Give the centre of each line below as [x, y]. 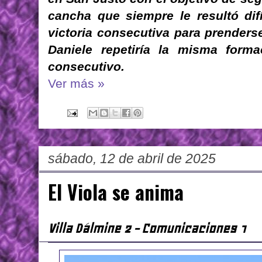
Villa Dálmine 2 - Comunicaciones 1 [147, 228]
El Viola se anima [116, 192]
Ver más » [76, 84]
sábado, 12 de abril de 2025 [132, 159]
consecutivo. [86, 67]
